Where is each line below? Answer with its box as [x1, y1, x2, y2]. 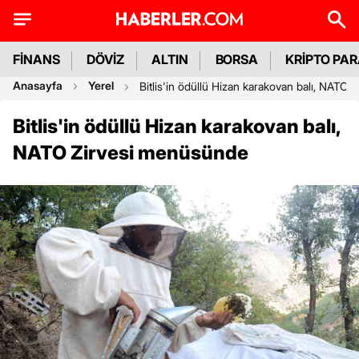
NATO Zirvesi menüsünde [13, 141, 248, 164]
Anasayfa [13, 79, 63, 92]
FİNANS [13, 51, 60, 67]
